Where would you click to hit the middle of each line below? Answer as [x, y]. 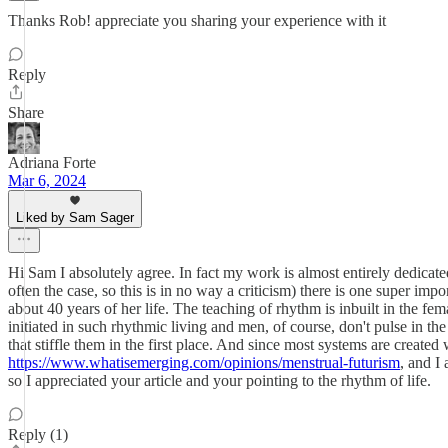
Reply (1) [38, 434]
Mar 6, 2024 [47, 180]
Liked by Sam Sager [75, 217]
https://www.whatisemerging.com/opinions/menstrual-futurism [204, 362]
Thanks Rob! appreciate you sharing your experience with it [197, 20]
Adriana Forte [52, 162]
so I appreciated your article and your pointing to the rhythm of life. [219, 380]
